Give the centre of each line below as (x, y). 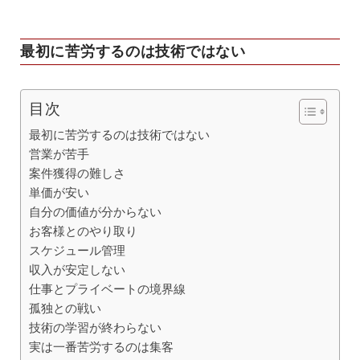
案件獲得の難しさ (77, 174)
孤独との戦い (65, 309)
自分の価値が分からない (95, 212)
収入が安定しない (77, 270)
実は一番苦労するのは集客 (101, 347)
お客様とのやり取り (83, 231)
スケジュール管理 (77, 251)
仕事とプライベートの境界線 (107, 289)
